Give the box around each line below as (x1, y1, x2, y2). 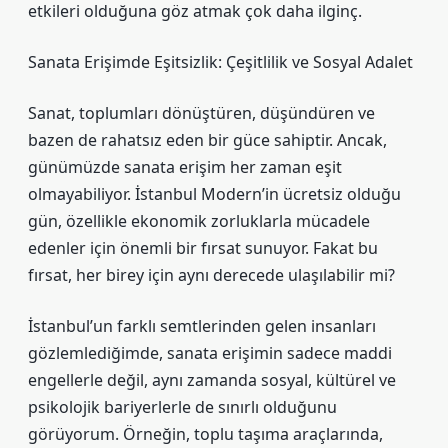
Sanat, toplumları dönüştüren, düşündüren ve (28, 102, 375, 124)
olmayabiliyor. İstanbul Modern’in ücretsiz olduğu (28, 183, 401, 205)
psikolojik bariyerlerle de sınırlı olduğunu (28, 396, 337, 418)
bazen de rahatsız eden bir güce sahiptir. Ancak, (28, 129, 387, 151)
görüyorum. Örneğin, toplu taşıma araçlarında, (28, 423, 383, 445)
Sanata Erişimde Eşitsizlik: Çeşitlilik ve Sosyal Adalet (28, 51, 413, 73)
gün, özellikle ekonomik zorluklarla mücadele (28, 210, 370, 232)
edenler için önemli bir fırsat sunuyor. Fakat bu (28, 237, 378, 259)
